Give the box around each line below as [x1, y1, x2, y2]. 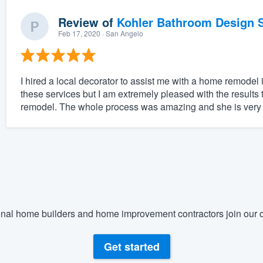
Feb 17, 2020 [58, 28, 100, 39]
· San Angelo [100, 28, 143, 39]
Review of [58, 14, 117, 31]
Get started [103, 239, 160, 255]
